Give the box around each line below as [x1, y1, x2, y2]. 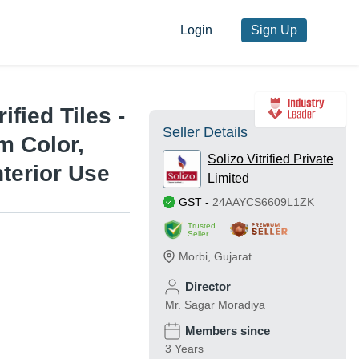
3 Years [165, 342, 204, 356]
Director [185, 280, 231, 294]
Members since [185, 324, 270, 338]
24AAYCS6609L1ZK [212, 196, 314, 209]
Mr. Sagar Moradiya [165, 298, 265, 312]
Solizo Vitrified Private [208, 152, 333, 167]
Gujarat [214, 250, 252, 264]
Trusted [188, 221, 216, 231]
